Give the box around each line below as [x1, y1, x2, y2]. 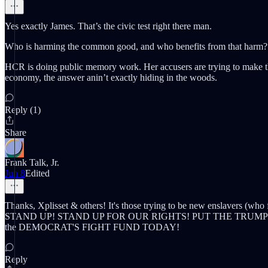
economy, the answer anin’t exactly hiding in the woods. [5, 72, 217, 83]
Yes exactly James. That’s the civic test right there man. [5, 21, 212, 31]
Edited [25, 168, 50, 178]
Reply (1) [5, 105, 41, 115]
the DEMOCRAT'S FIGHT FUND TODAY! [5, 222, 179, 232]
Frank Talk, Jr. [5, 157, 59, 167]
